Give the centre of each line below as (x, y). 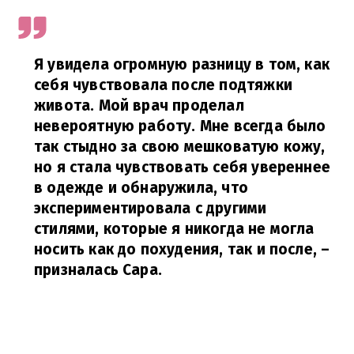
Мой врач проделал (171, 105)
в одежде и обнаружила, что (141, 187)
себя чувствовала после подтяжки (163, 85)
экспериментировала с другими (151, 208)
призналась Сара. (98, 269)
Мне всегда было (263, 126)
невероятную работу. (117, 126)
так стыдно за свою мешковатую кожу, (180, 146)
